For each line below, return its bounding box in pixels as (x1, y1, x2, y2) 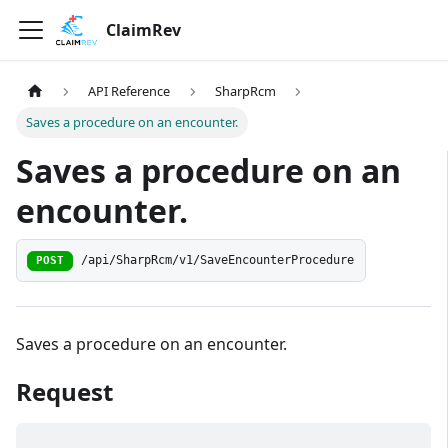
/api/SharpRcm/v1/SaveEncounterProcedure (81, 253, 355, 268)
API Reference (88, 82, 171, 101)
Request (16, 375, 113, 409)
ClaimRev (105, 19, 181, 41)
